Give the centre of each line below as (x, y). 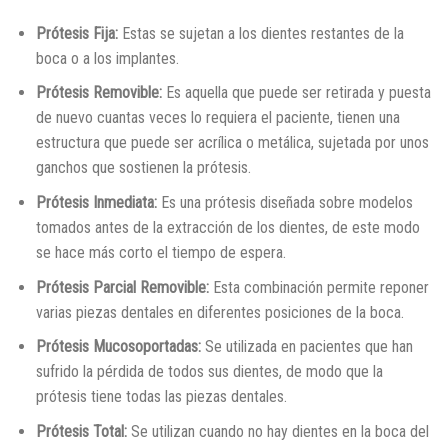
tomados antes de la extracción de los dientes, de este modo (227, 228)
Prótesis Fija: (76, 33)
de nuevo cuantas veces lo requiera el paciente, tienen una (217, 118)
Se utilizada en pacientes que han (306, 347)
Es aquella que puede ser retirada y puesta (296, 93)
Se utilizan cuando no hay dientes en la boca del (277, 431)
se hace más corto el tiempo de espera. (160, 253)
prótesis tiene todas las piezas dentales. (161, 397)
